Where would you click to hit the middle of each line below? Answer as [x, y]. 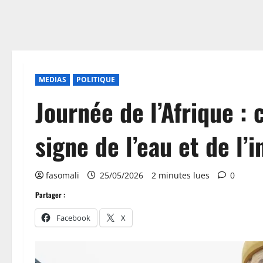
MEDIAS [53, 80]
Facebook [73, 218]
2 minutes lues [181, 175]
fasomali [63, 175]
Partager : [50, 195]
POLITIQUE [96, 80]
